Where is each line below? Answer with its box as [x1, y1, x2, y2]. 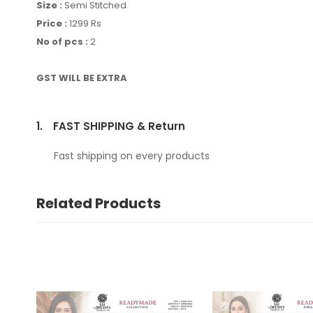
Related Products [36, 194, 161, 214]
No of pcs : [36, 35, 90, 49]
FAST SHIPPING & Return [53, 119, 185, 134]
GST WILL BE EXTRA [36, 71, 127, 85]
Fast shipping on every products [54, 149, 210, 163]
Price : [36, 17, 69, 31]
